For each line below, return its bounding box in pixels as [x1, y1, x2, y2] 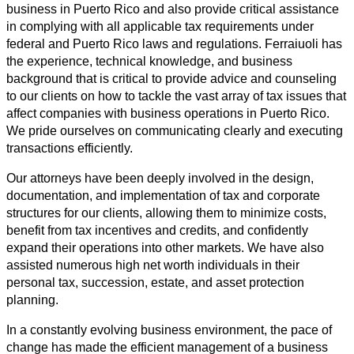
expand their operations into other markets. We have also [6, 241, 324, 255]
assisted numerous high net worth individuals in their [6, 258, 299, 273]
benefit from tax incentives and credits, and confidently [6, 224, 308, 238]
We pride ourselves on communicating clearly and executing [6, 124, 343, 138]
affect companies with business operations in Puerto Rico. [6, 107, 330, 121]
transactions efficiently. [6, 141, 133, 156]
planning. [6, 293, 58, 307]
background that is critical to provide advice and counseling [6, 72, 337, 86]
